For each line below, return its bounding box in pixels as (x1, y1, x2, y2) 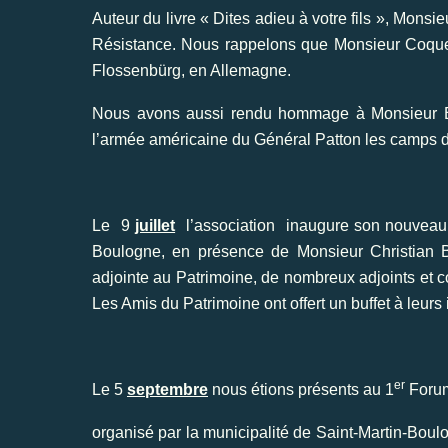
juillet (135, 216, 176, 234)
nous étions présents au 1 (208, 380, 394, 398)
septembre (127, 380, 208, 398)
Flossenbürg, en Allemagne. (92, 61, 291, 79)
